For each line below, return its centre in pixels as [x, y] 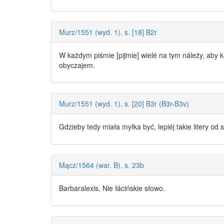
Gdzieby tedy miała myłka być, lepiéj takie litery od [140, 127]
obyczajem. [77, 65]
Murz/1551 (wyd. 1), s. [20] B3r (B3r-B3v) [124, 104]
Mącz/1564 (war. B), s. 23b [101, 165]
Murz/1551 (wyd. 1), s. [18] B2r [108, 32]
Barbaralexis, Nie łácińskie [102, 188]
